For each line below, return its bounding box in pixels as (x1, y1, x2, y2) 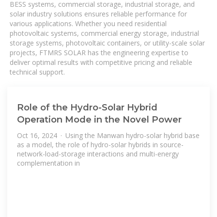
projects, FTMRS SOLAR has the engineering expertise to (10, 48, 188, 57)
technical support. (10, 67, 65, 77)
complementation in (17, 158, 80, 168)
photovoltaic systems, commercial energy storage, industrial (10, 29, 199, 38)
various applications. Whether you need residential (10, 19, 167, 28)
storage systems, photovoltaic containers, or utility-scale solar (10, 38, 205, 47)
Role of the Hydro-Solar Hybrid (17, 102, 157, 113)
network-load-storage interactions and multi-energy (17, 149, 179, 159)
